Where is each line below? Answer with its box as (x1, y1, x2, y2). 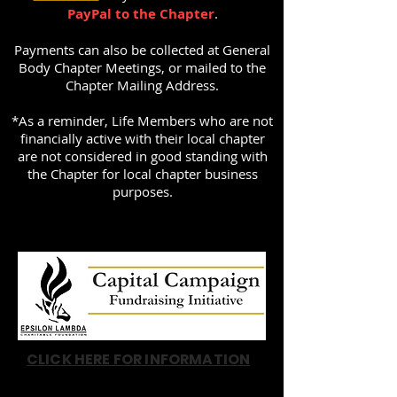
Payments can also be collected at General (14, 41, 270, 58)
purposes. (112, 183, 173, 200)
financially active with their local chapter (19, 129, 265, 147)
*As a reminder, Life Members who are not (12, 112, 273, 129)
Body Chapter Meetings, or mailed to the (19, 58, 266, 76)
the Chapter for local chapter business (27, 165, 258, 183)
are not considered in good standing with (17, 147, 268, 165)
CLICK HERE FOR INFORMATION (27, 349, 251, 370)
